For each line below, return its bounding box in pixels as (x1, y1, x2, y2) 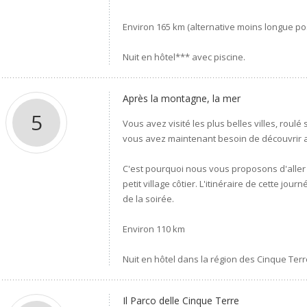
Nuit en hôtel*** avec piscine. (123, 51, 246, 63)
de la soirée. (123, 193, 175, 205)
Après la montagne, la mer (123, 92, 241, 105)
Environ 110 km (123, 223, 186, 235)
